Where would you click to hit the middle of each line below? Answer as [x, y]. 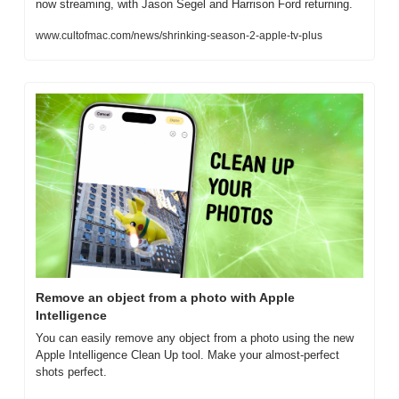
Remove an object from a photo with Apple [165, 297]
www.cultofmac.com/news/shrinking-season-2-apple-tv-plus [179, 35]
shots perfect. [71, 371]
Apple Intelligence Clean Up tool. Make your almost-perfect [187, 354]
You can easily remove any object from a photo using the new [195, 338]
